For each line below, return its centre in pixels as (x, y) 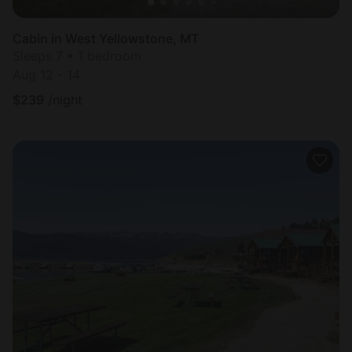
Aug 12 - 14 (46, 75)
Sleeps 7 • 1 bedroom (77, 56)
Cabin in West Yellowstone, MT (106, 39)
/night (65, 100)
